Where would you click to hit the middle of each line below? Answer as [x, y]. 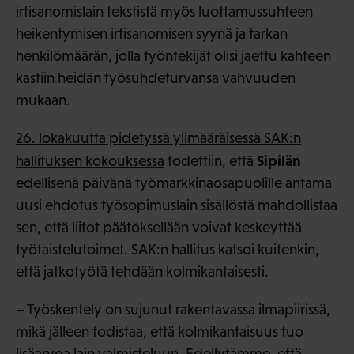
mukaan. [43, 100]
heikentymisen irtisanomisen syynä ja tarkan [152, 33]
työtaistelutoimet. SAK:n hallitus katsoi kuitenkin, [168, 249]
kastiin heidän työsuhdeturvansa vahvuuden [156, 77]
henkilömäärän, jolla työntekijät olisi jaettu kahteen [173, 55]
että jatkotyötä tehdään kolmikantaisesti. [142, 271]
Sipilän [279, 160]
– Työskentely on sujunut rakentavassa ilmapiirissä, [173, 309]
